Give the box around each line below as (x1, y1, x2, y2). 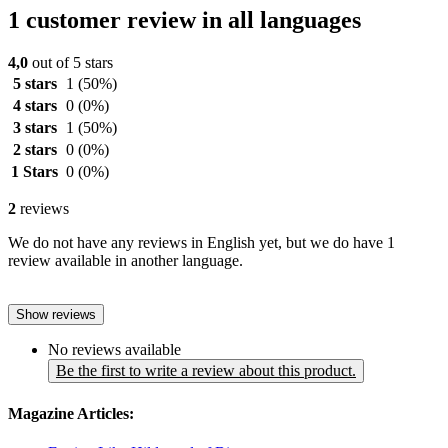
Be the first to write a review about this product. (56, 362, 356, 380)
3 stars (12, 119, 57, 137)
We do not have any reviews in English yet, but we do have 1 (8, 234, 395, 252)
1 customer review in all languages (8, 7, 361, 34)
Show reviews (16, 307, 96, 323)
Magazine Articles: (8, 404, 134, 422)
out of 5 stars (28, 54, 113, 72)
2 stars (12, 141, 57, 159)
